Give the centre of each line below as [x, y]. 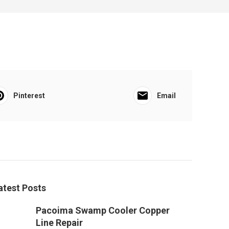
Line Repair [59, 223]
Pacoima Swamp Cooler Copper [103, 210]
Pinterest [29, 96]
